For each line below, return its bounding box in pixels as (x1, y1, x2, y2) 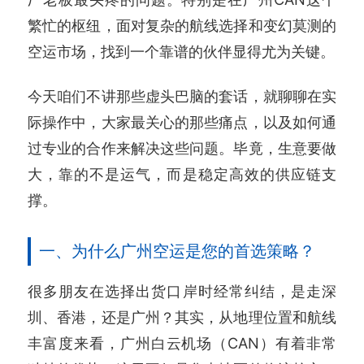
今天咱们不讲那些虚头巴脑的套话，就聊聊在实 (28, 87, 336, 106)
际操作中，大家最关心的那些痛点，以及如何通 (28, 113, 336, 132)
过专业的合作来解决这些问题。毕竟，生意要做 (28, 139, 336, 158)
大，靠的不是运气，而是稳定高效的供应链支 (28, 165, 336, 184)
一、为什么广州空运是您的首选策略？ (39, 241, 315, 262)
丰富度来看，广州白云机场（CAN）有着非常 (28, 334, 336, 353)
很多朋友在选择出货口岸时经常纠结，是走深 (28, 282, 336, 301)
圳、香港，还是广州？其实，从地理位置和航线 (28, 308, 336, 327)
